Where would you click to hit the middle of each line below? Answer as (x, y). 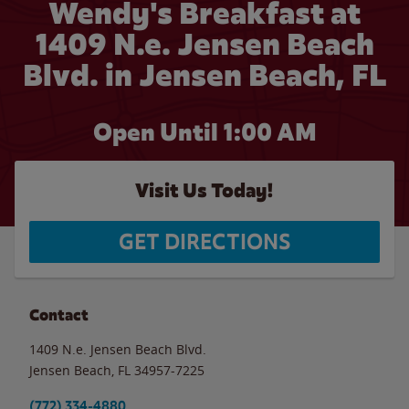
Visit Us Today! (204, 190)
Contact (59, 315)
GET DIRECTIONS (204, 242)
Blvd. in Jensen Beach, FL (204, 75)
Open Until (157, 132)
